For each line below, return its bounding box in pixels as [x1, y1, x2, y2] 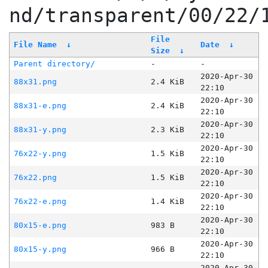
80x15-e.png [13, 221, 66, 230]
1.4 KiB [150, 197, 184, 206]
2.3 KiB [150, 125, 184, 135]
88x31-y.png [13, 125, 66, 135]
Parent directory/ [13, 59, 95, 69]
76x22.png [13, 173, 57, 182]
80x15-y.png [13, 245, 66, 254]
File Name [13, 40, 57, 50]
